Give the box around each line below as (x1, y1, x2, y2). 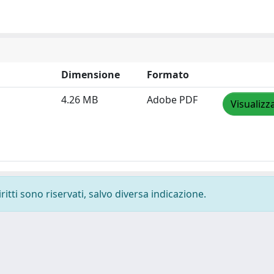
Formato (147, 68, 189, 81)
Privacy (9, 256, 45, 270)
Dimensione (61, 68, 120, 81)
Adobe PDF (147, 93, 198, 106)
